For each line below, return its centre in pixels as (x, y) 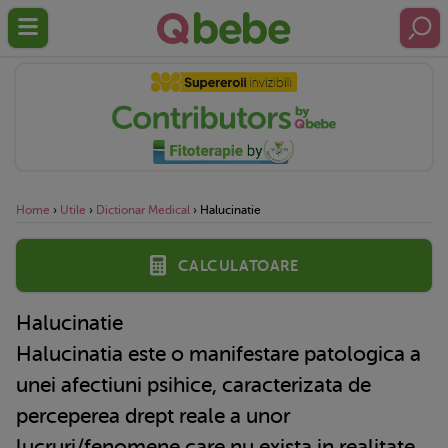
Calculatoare (238, 264)
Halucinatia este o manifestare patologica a (218, 353)
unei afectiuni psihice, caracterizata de (193, 384)
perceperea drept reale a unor (153, 415)
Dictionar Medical (143, 209)
